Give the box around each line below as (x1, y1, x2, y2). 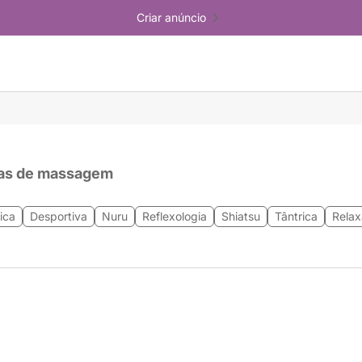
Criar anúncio (137, 11, 206, 24)
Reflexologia (142, 209, 207, 223)
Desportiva (30, 209, 87, 223)
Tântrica (275, 209, 318, 223)
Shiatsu (221, 209, 260, 223)
